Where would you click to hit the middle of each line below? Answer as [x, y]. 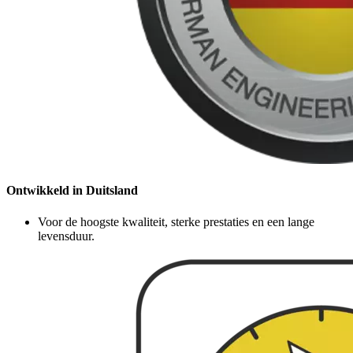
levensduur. [66, 236]
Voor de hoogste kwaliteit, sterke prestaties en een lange [176, 221]
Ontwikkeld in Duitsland [72, 191]
